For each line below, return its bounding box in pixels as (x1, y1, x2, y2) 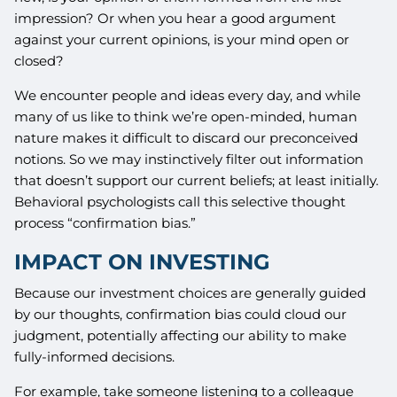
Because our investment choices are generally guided (14, 284, 367, 302)
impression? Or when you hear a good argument (14, 9, 337, 27)
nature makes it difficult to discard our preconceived (14, 128, 359, 146)
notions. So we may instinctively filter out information (14, 150, 364, 167)
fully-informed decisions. (14, 348, 175, 366)
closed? (14, 51, 65, 69)
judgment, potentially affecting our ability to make (14, 327, 347, 345)
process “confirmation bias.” (14, 214, 197, 231)
